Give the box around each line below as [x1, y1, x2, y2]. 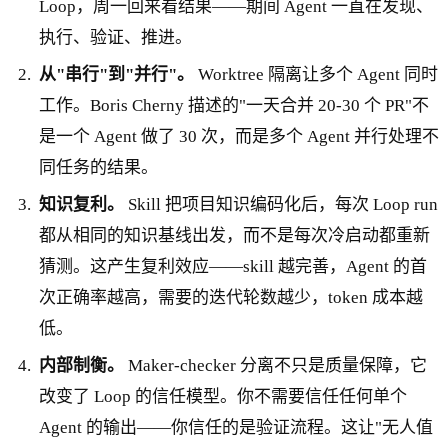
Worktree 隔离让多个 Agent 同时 [194, 65, 439, 85]
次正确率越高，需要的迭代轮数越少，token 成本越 [39, 288, 424, 308]
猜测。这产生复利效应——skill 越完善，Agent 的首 [39, 257, 428, 277]
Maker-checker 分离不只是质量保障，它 [124, 356, 428, 375]
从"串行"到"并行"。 [39, 65, 195, 85]
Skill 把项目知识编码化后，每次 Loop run [124, 195, 439, 215]
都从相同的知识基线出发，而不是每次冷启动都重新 [39, 226, 431, 246]
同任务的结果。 [39, 158, 159, 178]
